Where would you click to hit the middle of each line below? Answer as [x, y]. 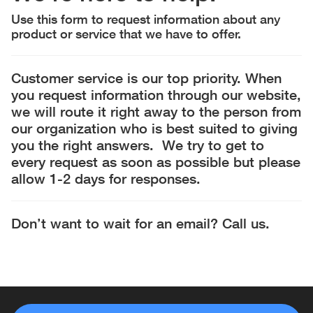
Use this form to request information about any [146, 19]
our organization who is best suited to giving [154, 128]
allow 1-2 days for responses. [106, 179]
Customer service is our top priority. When [146, 78]
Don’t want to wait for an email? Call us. [140, 223]
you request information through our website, [156, 95]
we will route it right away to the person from [156, 111]
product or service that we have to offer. [126, 34]
